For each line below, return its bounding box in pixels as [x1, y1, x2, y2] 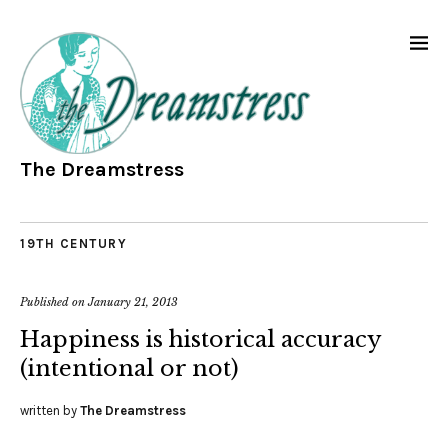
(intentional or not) [20, 355, 239, 383]
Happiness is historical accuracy [20, 326, 381, 354]
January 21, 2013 [88, 295, 178, 310]
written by [20, 403, 80, 419]
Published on [20, 295, 88, 310]
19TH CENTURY [20, 236, 127, 252]
